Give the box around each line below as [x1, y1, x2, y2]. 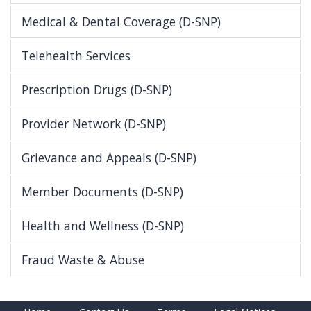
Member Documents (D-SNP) [22, 183, 183, 201]
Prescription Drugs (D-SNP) [22, 81, 172, 99]
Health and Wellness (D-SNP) [22, 217, 184, 235]
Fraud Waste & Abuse [22, 251, 144, 269]
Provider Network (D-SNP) [22, 115, 166, 133]
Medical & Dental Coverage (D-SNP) [22, 13, 221, 31]
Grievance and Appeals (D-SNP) [22, 149, 196, 167]
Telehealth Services [22, 47, 131, 65]
